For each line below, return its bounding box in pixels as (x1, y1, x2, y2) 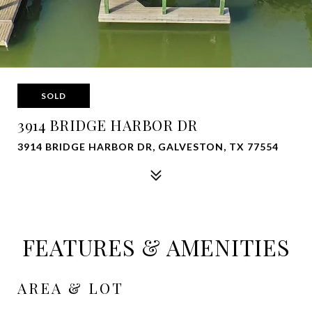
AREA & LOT (17, 278, 124, 297)
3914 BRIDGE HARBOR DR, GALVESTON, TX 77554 (17, 141, 279, 153)
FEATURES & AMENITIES (22, 232, 290, 262)
